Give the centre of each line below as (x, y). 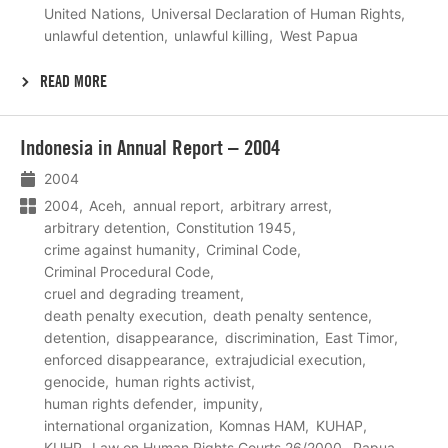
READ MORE (74, 81)
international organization (126, 426)
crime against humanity (120, 250)
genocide (74, 382)
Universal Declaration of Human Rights (276, 13)
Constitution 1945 (234, 228)
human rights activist (183, 382)
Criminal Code (252, 250)
